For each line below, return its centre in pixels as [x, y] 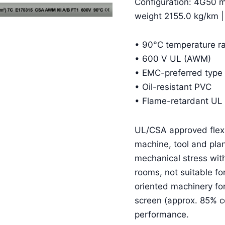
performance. [161, 215]
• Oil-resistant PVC [173, 87]
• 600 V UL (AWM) [173, 59]
